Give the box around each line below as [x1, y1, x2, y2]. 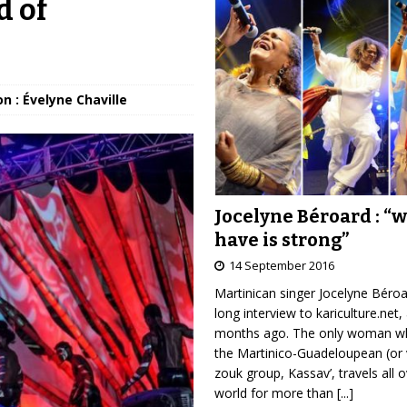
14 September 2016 [228, 256, 334, 273]
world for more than [213, 383, 337, 402]
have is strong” [213, 228, 349, 251]
